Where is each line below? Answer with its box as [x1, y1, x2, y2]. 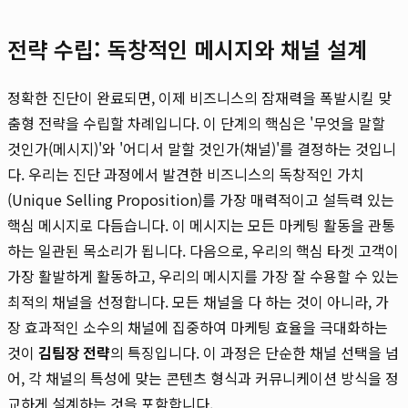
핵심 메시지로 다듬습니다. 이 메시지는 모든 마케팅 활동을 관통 [7, 213, 395, 236]
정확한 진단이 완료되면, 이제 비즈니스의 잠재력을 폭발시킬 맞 [7, 86, 392, 108]
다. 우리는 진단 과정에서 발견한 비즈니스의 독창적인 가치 [7, 162, 364, 185]
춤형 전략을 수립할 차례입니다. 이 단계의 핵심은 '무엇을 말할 [7, 111, 385, 134]
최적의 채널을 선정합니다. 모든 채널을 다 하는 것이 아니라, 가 [7, 290, 389, 312]
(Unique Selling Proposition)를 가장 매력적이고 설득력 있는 [7, 188, 394, 210]
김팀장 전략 [38, 341, 110, 363]
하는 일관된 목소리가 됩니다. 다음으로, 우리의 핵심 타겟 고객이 [7, 239, 399, 261]
